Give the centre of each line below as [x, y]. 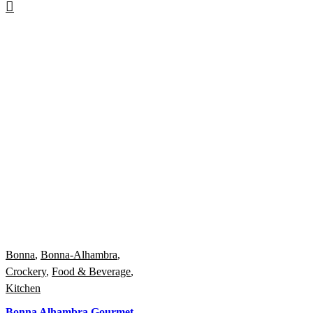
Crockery [26, 272]
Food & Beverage [91, 272]
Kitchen [23, 289]
